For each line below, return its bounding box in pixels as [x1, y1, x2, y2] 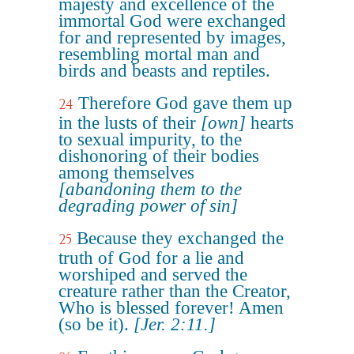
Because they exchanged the [77, 228, 284, 248]
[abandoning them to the [58, 179, 242, 199]
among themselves [58, 163, 194, 183]
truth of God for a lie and [58, 248, 244, 268]
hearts [246, 113, 294, 133]
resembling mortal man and [58, 44, 260, 64]
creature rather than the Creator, [58, 281, 291, 301]
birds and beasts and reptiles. [58, 61, 270, 81]
